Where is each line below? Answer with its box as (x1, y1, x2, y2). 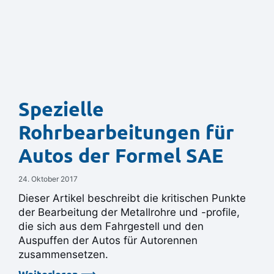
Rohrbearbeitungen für (18, 120, 234, 145)
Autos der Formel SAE (18, 144, 223, 168)
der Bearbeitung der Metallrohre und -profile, (18, 206, 240, 219)
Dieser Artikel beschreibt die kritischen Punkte (18, 192, 246, 205)
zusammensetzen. (18, 248, 108, 261)
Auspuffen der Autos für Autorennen (18, 234, 198, 247)
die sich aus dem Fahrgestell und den (18, 220, 204, 233)
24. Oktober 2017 (18, 174, 78, 184)
